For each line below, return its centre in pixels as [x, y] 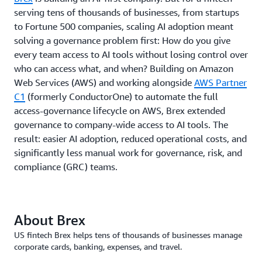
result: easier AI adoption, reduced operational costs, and [130, 139]
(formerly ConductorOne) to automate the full [122, 96]
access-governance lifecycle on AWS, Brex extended [120, 111]
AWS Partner [220, 82]
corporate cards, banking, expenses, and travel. [98, 247]
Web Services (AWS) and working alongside [104, 82]
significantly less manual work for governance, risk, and [128, 153]
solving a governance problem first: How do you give [122, 40]
